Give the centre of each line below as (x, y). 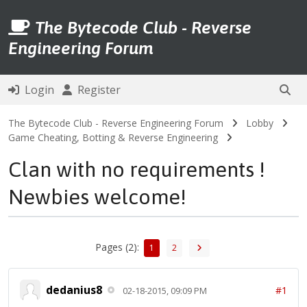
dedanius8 (74, 290)
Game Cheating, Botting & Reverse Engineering (113, 137)
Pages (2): (119, 247)
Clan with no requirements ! (137, 169)
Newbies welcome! (97, 197)
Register (96, 90)
